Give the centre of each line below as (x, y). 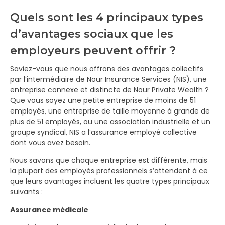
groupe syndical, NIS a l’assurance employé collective (103, 132)
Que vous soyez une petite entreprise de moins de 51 (103, 100)
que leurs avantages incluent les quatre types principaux (110, 182)
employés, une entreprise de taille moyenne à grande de (110, 111)
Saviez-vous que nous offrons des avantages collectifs (107, 69)
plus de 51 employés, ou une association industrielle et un (110, 122)
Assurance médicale (49, 210)
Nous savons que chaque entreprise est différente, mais (109, 160)
